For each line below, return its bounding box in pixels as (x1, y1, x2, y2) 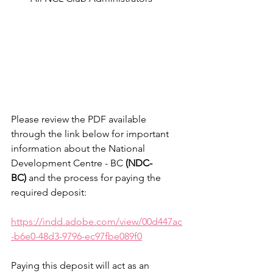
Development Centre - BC (11, 157, 126, 169)
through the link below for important (11, 127, 171, 140)
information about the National (11, 142, 147, 154)
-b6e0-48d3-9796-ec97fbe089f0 (11, 230, 142, 242)
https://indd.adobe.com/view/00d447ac (11, 215, 182, 227)
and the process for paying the (26, 171, 163, 183)
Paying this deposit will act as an (11, 259, 152, 271)
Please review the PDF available (11, 113, 149, 125)
